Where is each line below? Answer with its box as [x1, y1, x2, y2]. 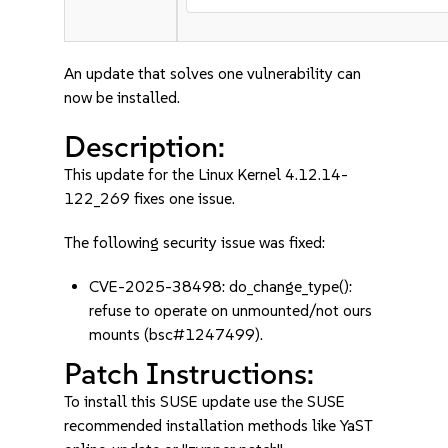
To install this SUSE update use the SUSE [64, 392, 346, 411]
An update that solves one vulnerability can [64, 64, 362, 83]
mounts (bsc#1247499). [89, 325, 264, 344]
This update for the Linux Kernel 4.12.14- [64, 165, 349, 184]
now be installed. [64, 88, 181, 107]
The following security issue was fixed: [64, 233, 326, 252]
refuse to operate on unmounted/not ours [89, 301, 373, 320]
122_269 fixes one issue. [64, 189, 236, 208]
